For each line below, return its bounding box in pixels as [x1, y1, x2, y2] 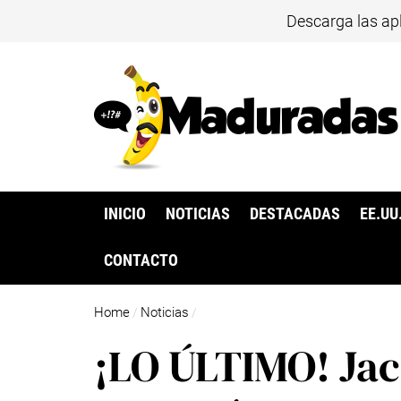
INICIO [103, 205, 146, 224]
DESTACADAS [250, 205, 341, 224]
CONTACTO [103, 252, 178, 270]
